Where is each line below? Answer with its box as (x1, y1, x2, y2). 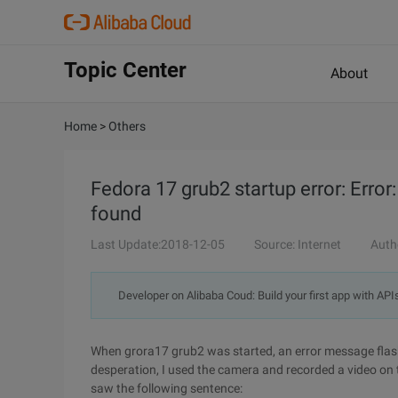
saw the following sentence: (91, 381, 243, 395)
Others (108, 119, 146, 133)
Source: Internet (254, 237, 341, 251)
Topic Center (64, 58, 187, 83)
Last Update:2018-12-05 (91, 237, 225, 251)
